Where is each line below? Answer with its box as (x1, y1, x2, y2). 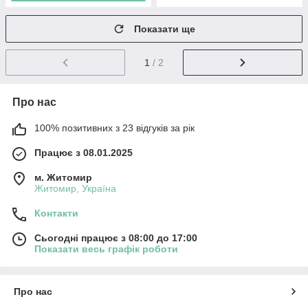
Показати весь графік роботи (34, 243, 178, 254)
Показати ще (134, 23, 195, 34)
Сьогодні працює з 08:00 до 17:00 (34, 232, 197, 243)
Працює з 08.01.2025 (34, 146, 133, 158)
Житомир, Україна (34, 182, 116, 194)
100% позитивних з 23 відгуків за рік (34, 122, 195, 133)
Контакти (34, 207, 78, 219)
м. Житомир (34, 171, 92, 183)
